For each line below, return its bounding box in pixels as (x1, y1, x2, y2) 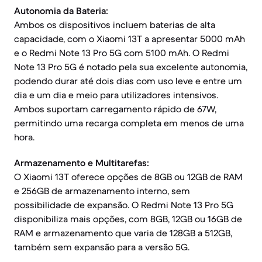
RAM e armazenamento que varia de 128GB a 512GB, (14, 227, 232, 239)
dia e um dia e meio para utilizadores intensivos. (14, 89, 218, 101)
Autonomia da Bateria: (14, 5, 108, 16)
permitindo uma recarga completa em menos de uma (14, 117, 244, 129)
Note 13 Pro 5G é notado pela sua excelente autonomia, (14, 61, 247, 73)
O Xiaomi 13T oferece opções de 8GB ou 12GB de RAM (14, 171, 243, 182)
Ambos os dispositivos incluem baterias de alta (14, 19, 215, 30)
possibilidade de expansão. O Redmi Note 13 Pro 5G (14, 199, 233, 211)
